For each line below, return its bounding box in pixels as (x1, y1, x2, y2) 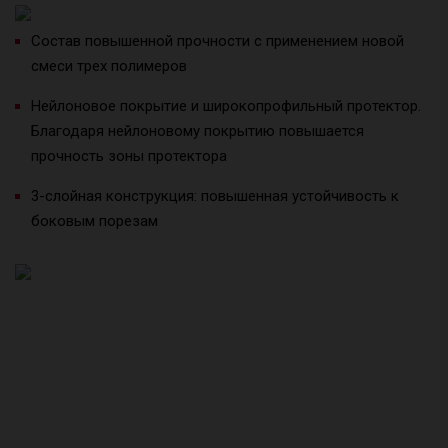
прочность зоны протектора (31, 146, 227, 165)
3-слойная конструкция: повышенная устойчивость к (31, 186, 399, 205)
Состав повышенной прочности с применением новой (31, 31, 404, 50)
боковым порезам (31, 211, 158, 230)
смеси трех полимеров (31, 56, 187, 75)
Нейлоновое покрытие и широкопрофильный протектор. (31, 96, 421, 115)
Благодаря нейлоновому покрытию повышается (31, 121, 364, 140)
